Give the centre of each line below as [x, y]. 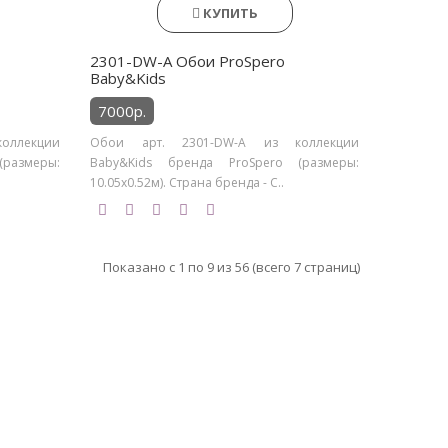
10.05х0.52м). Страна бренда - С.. [187, 182]
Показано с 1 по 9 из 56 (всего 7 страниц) [231, 267]
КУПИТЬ [230, 13]
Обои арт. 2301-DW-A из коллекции [225, 142]
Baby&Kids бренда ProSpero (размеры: [225, 162]
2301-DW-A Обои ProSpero [188, 61]
